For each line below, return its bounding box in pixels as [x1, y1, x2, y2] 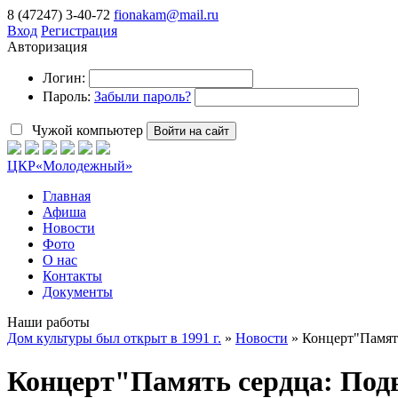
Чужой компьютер [28, 123, 143, 138]
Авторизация [7, 39, 87, 54]
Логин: [43, 70, 85, 85]
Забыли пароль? [94, 89, 191, 104]
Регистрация [41, 23, 117, 38]
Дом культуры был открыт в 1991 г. [7, 330, 221, 346]
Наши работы [7, 314, 90, 330]
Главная [43, 188, 91, 203]
